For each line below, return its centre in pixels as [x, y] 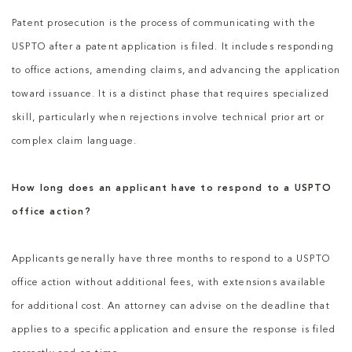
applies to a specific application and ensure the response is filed [174, 330]
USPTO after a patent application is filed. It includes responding [173, 48]
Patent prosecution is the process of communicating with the [164, 24]
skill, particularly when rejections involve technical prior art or [169, 118]
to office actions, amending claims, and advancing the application [176, 71]
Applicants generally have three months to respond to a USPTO [172, 260]
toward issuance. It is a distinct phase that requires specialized [171, 95]
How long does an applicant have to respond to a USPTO [172, 189]
